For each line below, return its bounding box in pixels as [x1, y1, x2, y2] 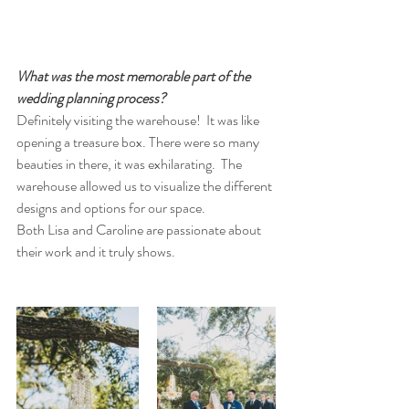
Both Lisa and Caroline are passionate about [16, 219, 264, 240]
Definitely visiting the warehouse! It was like [16, 110, 262, 131]
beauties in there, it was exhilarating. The [16, 153, 245, 174]
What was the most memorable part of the [16, 66, 253, 87]
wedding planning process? [16, 88, 169, 109]
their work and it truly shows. [16, 241, 178, 262]
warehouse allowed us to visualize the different [16, 175, 275, 196]
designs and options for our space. [16, 197, 211, 218]
